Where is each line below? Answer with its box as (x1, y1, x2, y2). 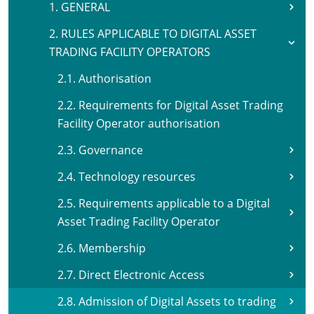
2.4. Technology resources (57, 169, 196, 184)
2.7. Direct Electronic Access (57, 267, 205, 282)
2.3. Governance (57, 142, 143, 158)
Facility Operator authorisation (57, 116, 220, 131)
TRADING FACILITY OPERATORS (49, 44, 210, 60)
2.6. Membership (57, 240, 146, 256)
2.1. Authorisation (57, 71, 151, 86)
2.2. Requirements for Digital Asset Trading (57, 97, 283, 113)
